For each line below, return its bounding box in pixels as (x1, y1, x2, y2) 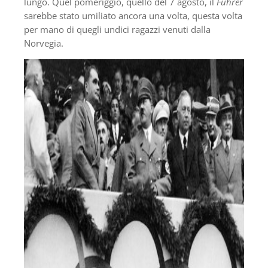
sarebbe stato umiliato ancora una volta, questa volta (24, 9, 242, 22)
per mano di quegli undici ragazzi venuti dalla (24, 23, 211, 35)
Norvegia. (24, 36, 63, 49)
